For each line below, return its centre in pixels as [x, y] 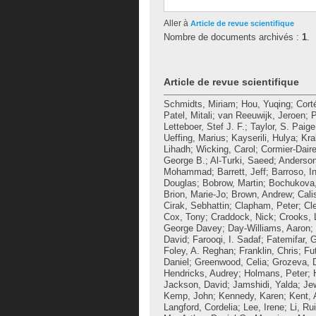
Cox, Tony [184, 217]
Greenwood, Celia [231, 262]
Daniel [176, 262]
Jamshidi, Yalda [265, 285]
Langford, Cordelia [201, 307]
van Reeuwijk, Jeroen [262, 115]
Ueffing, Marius [195, 138]
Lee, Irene [264, 307]
